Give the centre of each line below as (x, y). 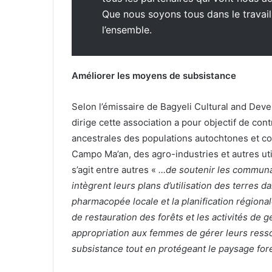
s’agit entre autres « (115, 170)
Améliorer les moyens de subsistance (154, 76)
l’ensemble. (127, 30)
